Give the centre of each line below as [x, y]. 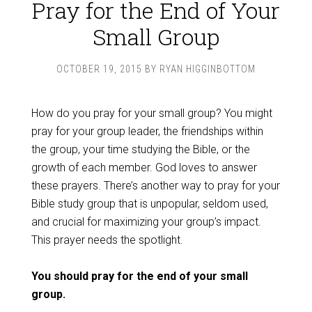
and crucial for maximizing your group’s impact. [146, 222]
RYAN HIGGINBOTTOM [208, 69]
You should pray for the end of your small [139, 276]
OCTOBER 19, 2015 [99, 69]
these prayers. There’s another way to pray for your [155, 186]
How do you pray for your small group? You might [151, 113]
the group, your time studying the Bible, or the [140, 149]
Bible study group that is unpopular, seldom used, [149, 204]
